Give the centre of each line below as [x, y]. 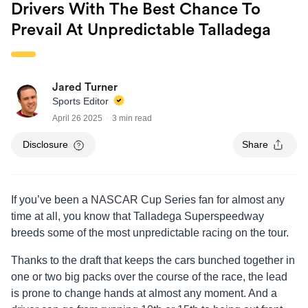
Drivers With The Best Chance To [136, 10]
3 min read [132, 119]
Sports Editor [82, 101]
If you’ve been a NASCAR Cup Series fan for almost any [148, 200]
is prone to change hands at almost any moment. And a [144, 294]
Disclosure [45, 145]
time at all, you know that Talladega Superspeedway [137, 217]
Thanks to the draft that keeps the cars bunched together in [153, 261]
